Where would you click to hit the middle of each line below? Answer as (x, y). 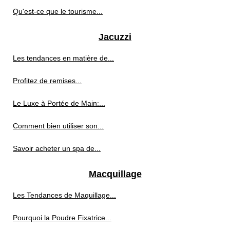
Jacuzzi (115, 37)
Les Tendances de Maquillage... (64, 195)
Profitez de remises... (47, 81)
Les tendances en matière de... (63, 58)
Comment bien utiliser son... (58, 126)
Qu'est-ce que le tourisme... (58, 12)
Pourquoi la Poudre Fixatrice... (62, 218)
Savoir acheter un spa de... (57, 149)
